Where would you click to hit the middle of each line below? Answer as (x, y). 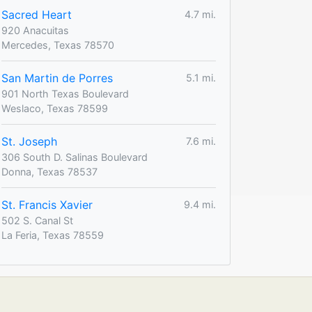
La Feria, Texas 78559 (53, 235)
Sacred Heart (37, 14)
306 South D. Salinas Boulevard (75, 157)
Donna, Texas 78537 (49, 171)
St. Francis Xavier (47, 204)
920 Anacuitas (35, 30)
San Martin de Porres (57, 78)
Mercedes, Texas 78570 (58, 45)
